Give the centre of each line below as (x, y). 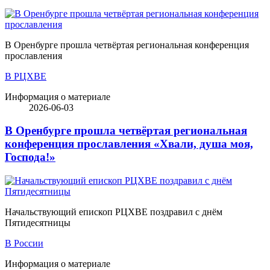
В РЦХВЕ (26, 76)
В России (24, 243)
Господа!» (30, 157)
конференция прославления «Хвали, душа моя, (129, 144)
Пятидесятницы (38, 223)
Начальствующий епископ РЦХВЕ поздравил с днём (114, 212)
